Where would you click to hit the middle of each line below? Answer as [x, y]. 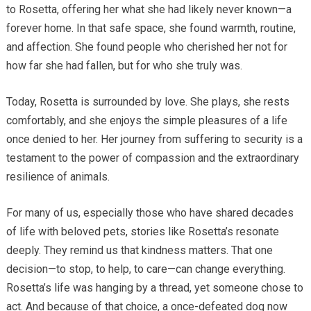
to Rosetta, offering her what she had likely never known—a [149, 9]
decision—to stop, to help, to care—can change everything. [145, 269]
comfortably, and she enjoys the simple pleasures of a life [146, 120]
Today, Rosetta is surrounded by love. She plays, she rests [148, 101]
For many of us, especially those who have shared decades [150, 212]
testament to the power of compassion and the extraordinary [152, 158]
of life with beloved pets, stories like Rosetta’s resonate [142, 231]
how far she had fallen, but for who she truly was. [124, 65]
